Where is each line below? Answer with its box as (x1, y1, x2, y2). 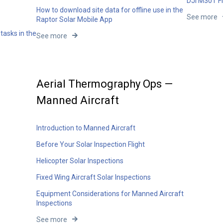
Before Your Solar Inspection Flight (36, 140, 145, 148)
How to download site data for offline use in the (36, 6, 184, 14)
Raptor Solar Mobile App (36, 15, 113, 24)
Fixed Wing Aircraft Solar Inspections (36, 173, 151, 181)
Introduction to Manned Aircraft (36, 123, 136, 132)
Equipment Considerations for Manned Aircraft (36, 189, 184, 198)
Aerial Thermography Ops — (36, 78, 173, 91)
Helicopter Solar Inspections (36, 156, 124, 165)
